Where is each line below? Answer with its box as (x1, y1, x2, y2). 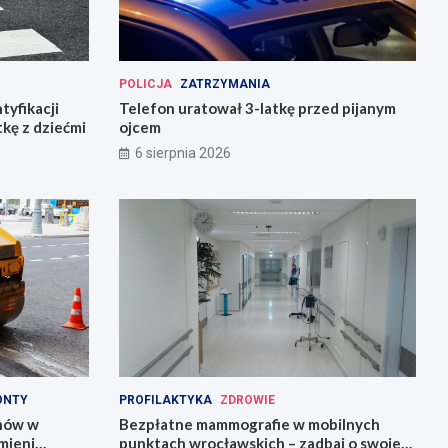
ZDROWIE (219, 393, 275, 408)
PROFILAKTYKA (118, 393, 212, 408)
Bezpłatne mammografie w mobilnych (118, 415, 380, 434)
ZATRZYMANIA (179, 76, 270, 91)
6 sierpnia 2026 (134, 144, 231, 161)
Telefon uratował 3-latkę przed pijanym (118, 98, 396, 117)
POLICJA (118, 76, 172, 91)
